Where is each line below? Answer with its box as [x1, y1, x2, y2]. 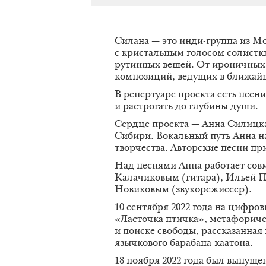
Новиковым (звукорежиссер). [115, 185, 252, 195]
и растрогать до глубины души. [115, 102, 258, 112]
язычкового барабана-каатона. [115, 239, 253, 248]
